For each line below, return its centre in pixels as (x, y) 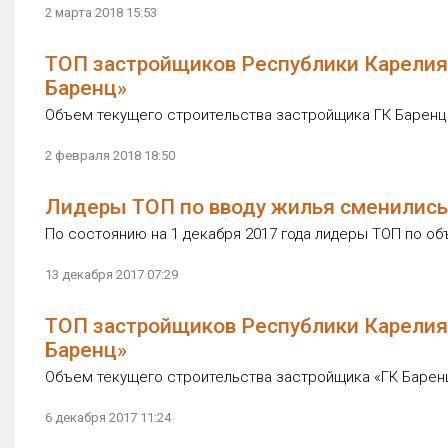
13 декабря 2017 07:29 (111, 274)
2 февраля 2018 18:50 (110, 155)
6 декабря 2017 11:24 (108, 417)
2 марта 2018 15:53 (101, 12)
